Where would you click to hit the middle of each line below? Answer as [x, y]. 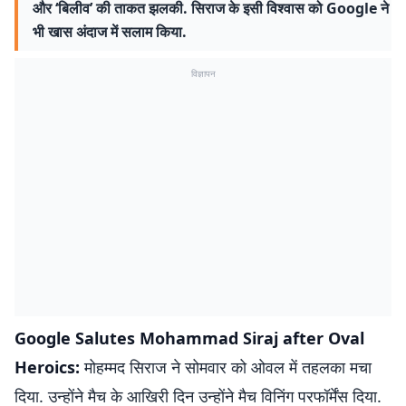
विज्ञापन [203, 73]
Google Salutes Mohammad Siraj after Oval [189, 338]
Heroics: [49, 367]
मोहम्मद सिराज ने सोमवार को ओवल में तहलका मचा [228, 367]
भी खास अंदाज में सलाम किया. [110, 32]
